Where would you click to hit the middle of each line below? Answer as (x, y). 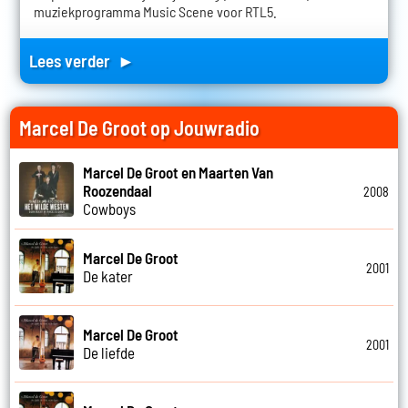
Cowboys (110, 209)
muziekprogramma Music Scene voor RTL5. (155, 11)
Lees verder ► (82, 60)
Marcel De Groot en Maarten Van (178, 173)
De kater (108, 276)
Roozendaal (118, 191)
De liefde (109, 353)
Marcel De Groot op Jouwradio (140, 127)
